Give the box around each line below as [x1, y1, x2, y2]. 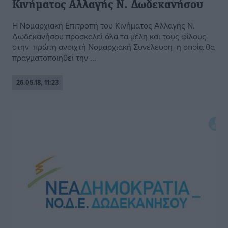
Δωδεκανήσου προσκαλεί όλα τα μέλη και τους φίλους [12, 31, 206, 42]
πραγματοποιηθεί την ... [12, 52, 96, 64]
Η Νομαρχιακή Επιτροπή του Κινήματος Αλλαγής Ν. [12, 20, 195, 32]
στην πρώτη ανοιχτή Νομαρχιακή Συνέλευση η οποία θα [12, 41, 215, 53]
